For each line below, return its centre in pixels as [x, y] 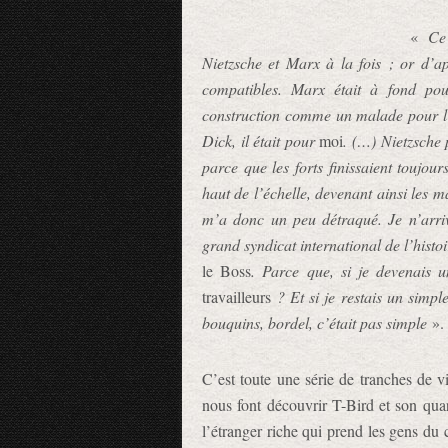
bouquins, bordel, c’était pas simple [314, 322]
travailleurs [236, 296]
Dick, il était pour [258, 140]
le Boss [227, 270]
